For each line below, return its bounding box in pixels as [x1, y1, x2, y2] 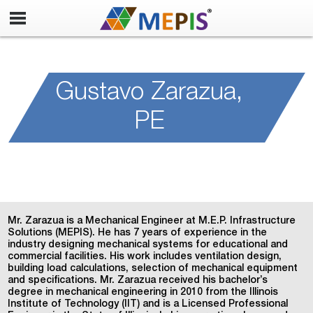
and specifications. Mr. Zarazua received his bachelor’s [8, 276, 268, 286]
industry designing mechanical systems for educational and [8, 240, 289, 250]
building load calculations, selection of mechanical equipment [8, 264, 298, 274]
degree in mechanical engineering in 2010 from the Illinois [8, 288, 279, 298]
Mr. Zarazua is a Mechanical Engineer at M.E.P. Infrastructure [8, 217, 296, 226]
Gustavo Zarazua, [56, 82, 243, 106]
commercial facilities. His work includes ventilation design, [8, 252, 282, 262]
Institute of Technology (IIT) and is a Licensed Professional [8, 300, 289, 310]
